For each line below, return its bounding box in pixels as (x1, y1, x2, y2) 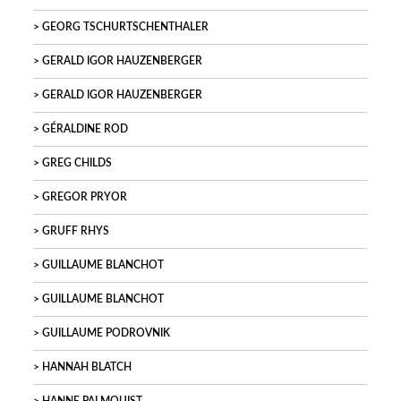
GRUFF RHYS (42, 226, 109, 236)
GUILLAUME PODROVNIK (42, 328, 170, 338)
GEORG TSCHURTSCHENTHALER (42, 22, 209, 32)
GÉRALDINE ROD (42, 124, 128, 134)
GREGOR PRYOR (42, 192, 127, 202)
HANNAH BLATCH (42, 363, 132, 372)
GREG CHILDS (42, 158, 112, 168)
